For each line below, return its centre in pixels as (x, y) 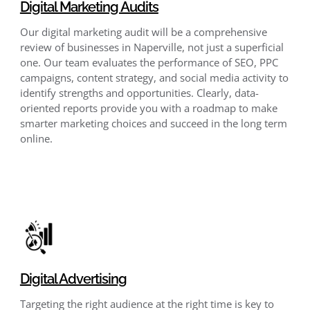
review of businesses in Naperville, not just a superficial (152, 47)
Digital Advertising (73, 279)
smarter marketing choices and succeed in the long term (153, 123)
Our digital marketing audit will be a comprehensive (143, 31)
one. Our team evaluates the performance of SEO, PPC (149, 62)
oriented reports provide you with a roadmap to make (148, 108)
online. (36, 138)
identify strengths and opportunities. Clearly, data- (139, 92)
